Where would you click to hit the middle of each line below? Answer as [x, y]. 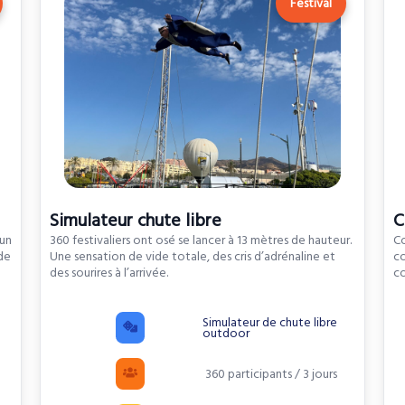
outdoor [226, 333]
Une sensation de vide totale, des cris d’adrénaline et [192, 257]
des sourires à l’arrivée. [108, 273]
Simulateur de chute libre [269, 322]
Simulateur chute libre [135, 221]
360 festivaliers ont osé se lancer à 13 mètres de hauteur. [200, 241]
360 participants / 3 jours [269, 374]
